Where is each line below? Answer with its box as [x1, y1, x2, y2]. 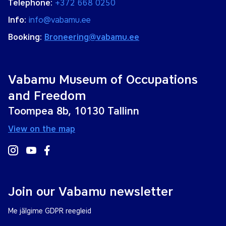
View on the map [8, 124, 75, 134]
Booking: [8, 32, 44, 42]
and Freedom [8, 88, 86, 103]
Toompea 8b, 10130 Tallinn [8, 105, 139, 117]
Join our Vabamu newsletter [8, 184, 173, 199]
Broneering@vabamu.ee [44, 32, 139, 42]
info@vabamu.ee [29, 15, 91, 25]
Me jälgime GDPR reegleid [8, 207, 91, 215]
